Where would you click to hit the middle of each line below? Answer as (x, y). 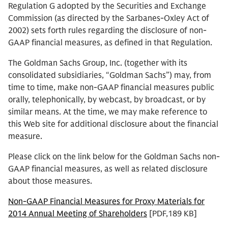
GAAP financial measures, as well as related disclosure (108, 169)
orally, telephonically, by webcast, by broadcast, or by (107, 100)
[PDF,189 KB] (172, 214)
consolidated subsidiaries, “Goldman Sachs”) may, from (110, 75)
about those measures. (50, 181)
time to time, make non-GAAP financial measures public (111, 88)
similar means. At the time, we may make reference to (108, 112)
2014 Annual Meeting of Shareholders (78, 214)
